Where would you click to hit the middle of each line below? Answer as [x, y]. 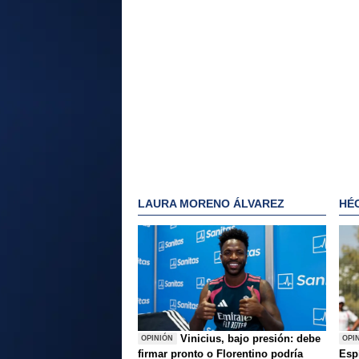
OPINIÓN [157, 339]
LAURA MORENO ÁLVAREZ [211, 204]
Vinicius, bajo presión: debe [251, 338]
